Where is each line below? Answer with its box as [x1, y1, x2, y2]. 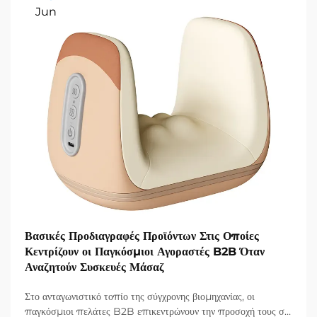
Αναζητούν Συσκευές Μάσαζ [25, 260, 164, 275]
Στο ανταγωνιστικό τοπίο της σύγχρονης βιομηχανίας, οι [25, 290, 255, 304]
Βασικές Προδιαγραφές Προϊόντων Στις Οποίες [25, 229, 259, 243]
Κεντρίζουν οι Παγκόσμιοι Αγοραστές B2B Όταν [25, 245, 265, 259]
